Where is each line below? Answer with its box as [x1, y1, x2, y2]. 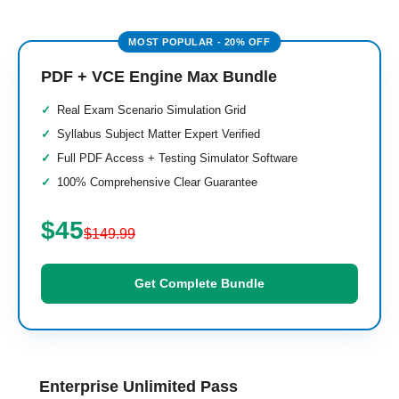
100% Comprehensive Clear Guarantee [57, 175, 257, 189]
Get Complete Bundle [134, 276, 265, 290]
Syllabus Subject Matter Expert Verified [57, 127, 260, 141]
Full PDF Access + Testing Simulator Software [57, 151, 297, 165]
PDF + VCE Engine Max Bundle [41, 68, 277, 85]
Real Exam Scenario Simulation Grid [57, 103, 246, 117]
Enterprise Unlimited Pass [39, 378, 238, 395]
